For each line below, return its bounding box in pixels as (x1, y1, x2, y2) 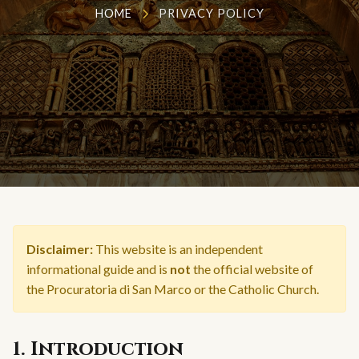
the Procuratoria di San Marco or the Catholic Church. (26, 280, 319, 296)
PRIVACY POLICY (158, 6, 264, 21)
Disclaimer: (26, 240, 93, 256)
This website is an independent (93, 240, 263, 256)
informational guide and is (26, 260, 170, 276)
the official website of (191, 260, 313, 276)
